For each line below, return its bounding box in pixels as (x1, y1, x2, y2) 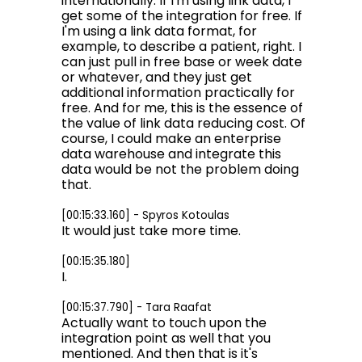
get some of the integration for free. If (61, 6, 302, 25)
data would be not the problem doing (61, 160, 299, 179)
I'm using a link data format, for (61, 22, 257, 40)
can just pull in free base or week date (61, 53, 302, 71)
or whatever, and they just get (61, 68, 252, 86)
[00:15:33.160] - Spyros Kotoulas (61, 208, 229, 223)
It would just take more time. (61, 221, 241, 240)
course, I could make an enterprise (61, 129, 281, 148)
